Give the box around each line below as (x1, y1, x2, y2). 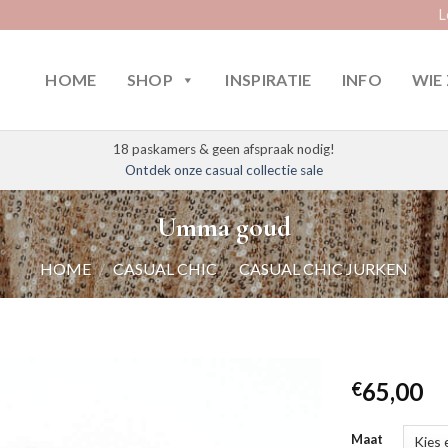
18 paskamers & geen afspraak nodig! (113, 141, 335, 157)
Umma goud (157, 211, 291, 244)
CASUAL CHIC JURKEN (238, 258, 408, 278)
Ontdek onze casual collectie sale (125, 162, 323, 178)
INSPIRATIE (225, 70, 312, 89)
